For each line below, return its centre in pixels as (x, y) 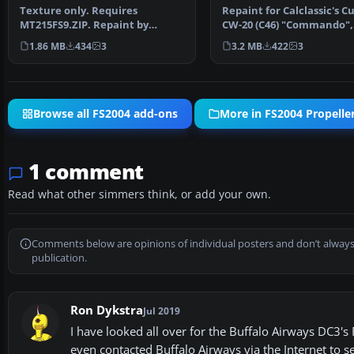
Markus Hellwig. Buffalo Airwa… (102, 39)
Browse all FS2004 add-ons (105, 114)
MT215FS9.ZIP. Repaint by (84, 24)
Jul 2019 (162, 311)
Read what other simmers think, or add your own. (139, 194)
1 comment (86, 171)
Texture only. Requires (79, 10)
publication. (59, 258)
